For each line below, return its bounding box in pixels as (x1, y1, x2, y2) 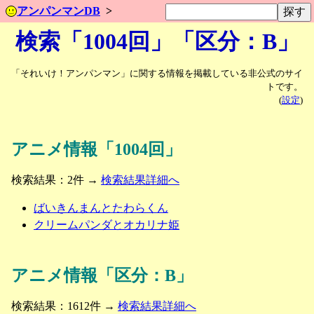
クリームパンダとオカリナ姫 (34, 219, 179, 231)
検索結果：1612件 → (11, 300, 118, 313)
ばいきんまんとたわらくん (34, 202, 168, 214)
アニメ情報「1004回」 (11, 140, 182, 159)
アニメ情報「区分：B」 (11, 266, 193, 285)
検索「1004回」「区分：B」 (15, 29, 299, 54)
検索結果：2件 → (11, 174, 101, 186)
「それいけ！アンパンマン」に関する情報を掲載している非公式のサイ (11, 69, 303, 79)
